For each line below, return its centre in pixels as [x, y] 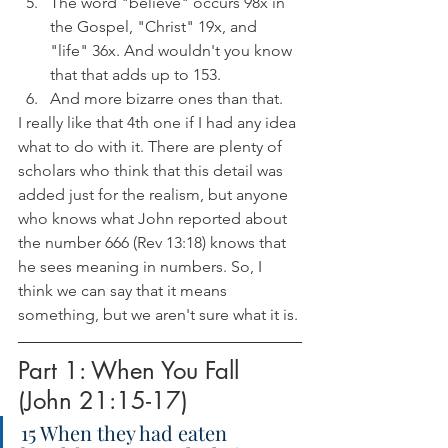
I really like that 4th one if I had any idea [159, 122]
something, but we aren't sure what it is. [158, 314]
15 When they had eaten [126, 432]
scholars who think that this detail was [152, 170]
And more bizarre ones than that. [166, 98]
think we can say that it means [124, 290]
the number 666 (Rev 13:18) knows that [154, 242]
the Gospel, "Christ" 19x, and [155, 26]
